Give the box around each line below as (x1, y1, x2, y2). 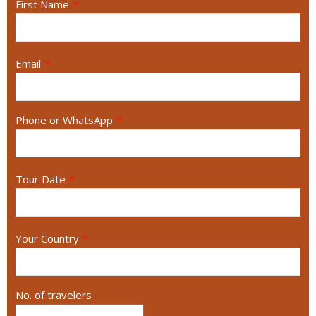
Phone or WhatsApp (16, 112, 113, 127)
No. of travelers (16, 287, 92, 302)
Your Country (16, 231, 79, 245)
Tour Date (16, 171, 66, 186)
